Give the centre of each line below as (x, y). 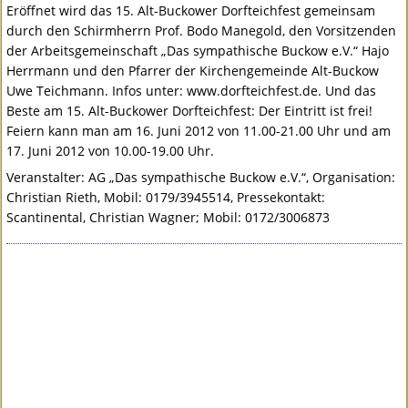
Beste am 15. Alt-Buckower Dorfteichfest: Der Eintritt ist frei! (190, 111)
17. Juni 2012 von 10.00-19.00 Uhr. (111, 151)
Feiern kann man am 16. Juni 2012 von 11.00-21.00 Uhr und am (199, 131)
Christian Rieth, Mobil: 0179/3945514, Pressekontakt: (166, 198)
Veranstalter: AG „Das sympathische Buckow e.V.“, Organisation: (201, 178)
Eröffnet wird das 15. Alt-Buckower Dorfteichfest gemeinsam (191, 11)
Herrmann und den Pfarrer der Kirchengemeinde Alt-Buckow (193, 71)
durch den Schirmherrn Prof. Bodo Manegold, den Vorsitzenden (202, 31)
